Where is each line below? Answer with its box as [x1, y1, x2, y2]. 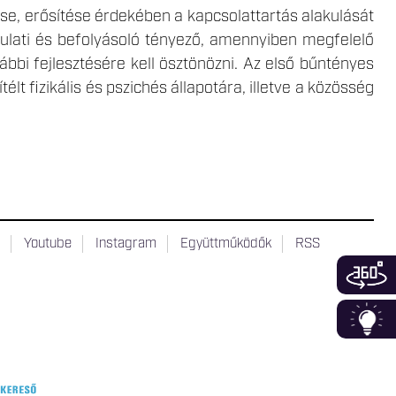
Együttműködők [180, 235, 272, 254]
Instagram [95, 235, 157, 254]
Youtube [24, 235, 72, 254]
